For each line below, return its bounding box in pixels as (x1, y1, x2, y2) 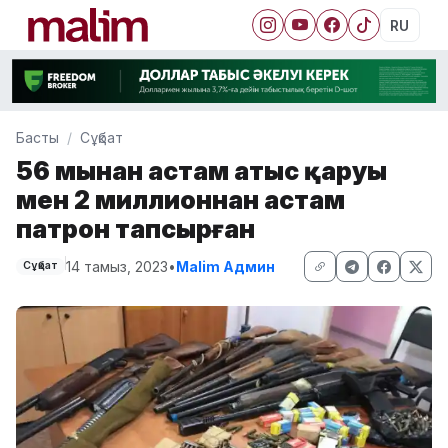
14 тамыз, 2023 (65, 257, 168, 275)
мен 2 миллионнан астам (16, 183, 345, 215)
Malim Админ (175, 257, 275, 275)
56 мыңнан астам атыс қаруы (16, 154, 387, 186)
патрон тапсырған (16, 212, 255, 244)
